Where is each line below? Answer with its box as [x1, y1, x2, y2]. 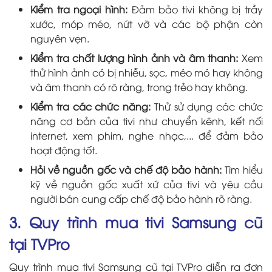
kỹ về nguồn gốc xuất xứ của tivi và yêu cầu [30, 177, 263, 191]
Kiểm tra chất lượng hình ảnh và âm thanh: [30, 51, 239, 65]
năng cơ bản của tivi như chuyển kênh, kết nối [30, 114, 263, 128]
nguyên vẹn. [30, 32, 89, 46]
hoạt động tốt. [30, 143, 97, 157]
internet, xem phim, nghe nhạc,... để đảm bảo [30, 129, 263, 143]
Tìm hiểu [221, 163, 263, 177]
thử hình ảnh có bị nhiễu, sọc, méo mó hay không [30, 66, 263, 80]
